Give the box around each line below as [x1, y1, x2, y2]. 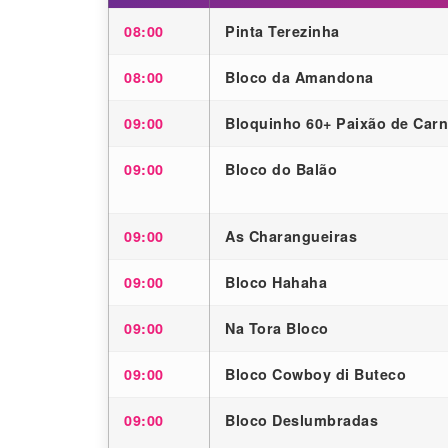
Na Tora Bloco [225, 318, 329, 339]
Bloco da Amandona [225, 67, 374, 88]
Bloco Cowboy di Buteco [225, 364, 406, 385]
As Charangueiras [225, 226, 357, 247]
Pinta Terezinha [225, 21, 340, 42]
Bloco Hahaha [225, 272, 327, 293]
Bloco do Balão [225, 159, 337, 180]
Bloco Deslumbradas [225, 410, 378, 431]
